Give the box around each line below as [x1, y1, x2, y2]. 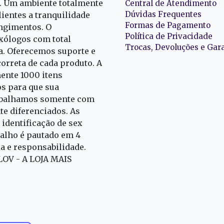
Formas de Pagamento [125, 20, 210, 30]
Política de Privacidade [125, 31, 212, 41]
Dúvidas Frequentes [125, 9, 201, 19]
